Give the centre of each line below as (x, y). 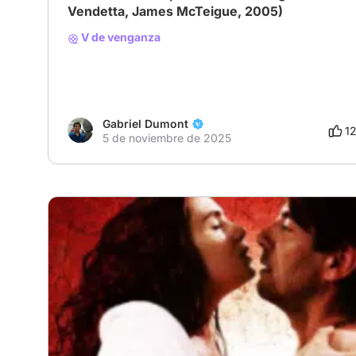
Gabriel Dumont (145, 123)
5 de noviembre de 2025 (167, 137)
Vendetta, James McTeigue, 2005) (175, 12)
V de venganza (120, 37)
